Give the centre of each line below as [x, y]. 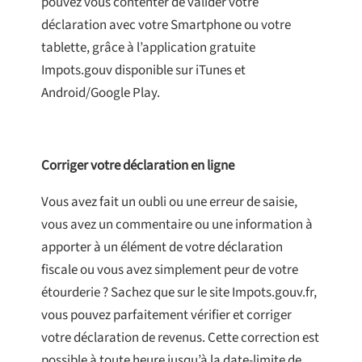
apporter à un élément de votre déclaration [162, 248]
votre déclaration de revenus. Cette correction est [180, 338]
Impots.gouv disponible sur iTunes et [143, 71]
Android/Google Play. [101, 93]
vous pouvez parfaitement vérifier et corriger [166, 316]
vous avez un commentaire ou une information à [177, 225]
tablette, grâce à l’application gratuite [148, 48]
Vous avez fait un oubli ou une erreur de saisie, [169, 202]
